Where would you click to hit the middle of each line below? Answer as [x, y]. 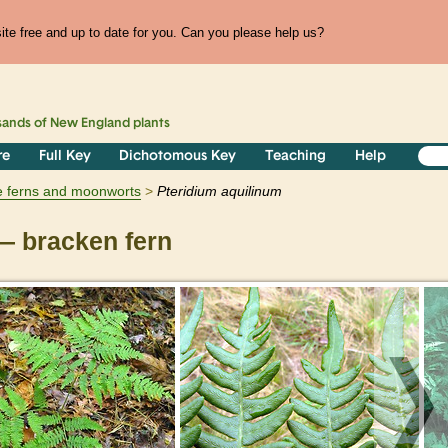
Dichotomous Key [178, 157]
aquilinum [251, 191]
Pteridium [187, 191]
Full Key [64, 157]
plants [150, 124]
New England [90, 124]
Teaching [296, 157]
